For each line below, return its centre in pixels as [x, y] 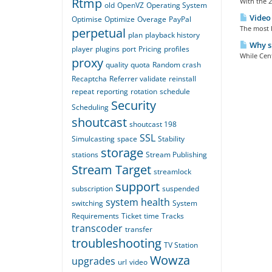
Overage [152, 19]
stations [85, 155]
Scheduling [90, 107]
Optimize [120, 19]
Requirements [95, 216]
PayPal [180, 19]
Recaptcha [89, 79]
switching [87, 203]
